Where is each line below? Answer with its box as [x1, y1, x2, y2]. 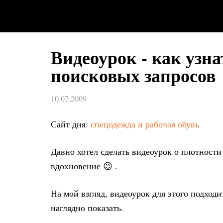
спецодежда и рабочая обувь [91, 118, 199, 130]
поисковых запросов [51, 62, 216, 88]
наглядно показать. [51, 202, 123, 214]
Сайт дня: [51, 118, 91, 130]
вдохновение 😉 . [51, 160, 117, 172]
